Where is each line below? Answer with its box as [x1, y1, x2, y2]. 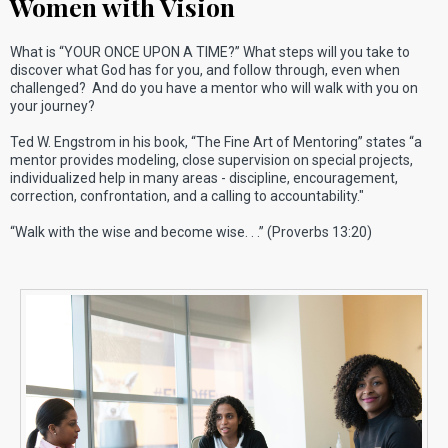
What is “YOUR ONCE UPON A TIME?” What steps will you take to [10, 44, 410, 60]
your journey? [10, 98, 95, 114]
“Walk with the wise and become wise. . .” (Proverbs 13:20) [10, 224, 372, 240]
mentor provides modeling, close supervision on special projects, [10, 152, 413, 168]
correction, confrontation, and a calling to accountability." [10, 188, 364, 204]
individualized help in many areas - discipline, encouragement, [10, 170, 398, 186]
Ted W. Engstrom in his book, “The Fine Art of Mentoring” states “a [10, 134, 422, 150]
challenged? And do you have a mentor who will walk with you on [10, 80, 418, 96]
